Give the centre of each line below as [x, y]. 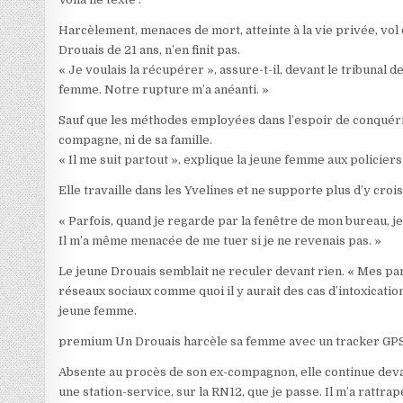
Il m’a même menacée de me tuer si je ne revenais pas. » [220, 241]
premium [86, 342]
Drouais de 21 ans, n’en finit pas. [150, 50]
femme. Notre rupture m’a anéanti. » [164, 90]
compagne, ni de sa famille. [136, 140]
